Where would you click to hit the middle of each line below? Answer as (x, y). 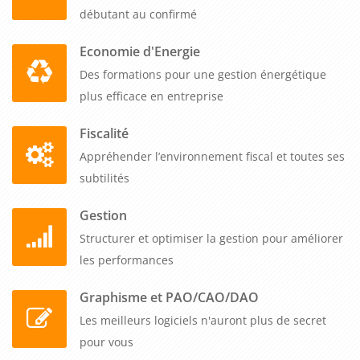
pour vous (106, 342)
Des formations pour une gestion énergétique (203, 74)
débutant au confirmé (138, 14)
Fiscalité (104, 133)
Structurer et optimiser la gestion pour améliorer (211, 238)
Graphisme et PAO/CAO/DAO (169, 297)
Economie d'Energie (140, 51)
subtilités (104, 178)
